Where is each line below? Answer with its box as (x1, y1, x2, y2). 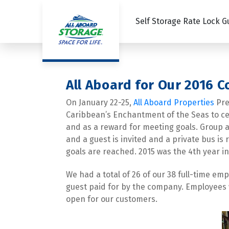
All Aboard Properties (133, 98, 214, 107)
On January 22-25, (66, 98, 133, 107)
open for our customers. (66, 194, 157, 204)
